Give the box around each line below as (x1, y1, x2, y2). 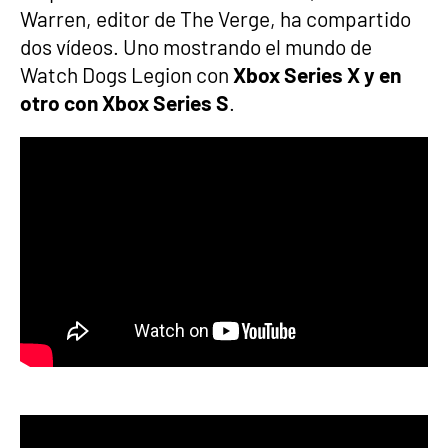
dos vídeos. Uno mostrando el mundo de (20, 34, 372, 59)
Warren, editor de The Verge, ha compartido (20, 6, 411, 31)
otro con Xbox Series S (20, 90, 229, 115)
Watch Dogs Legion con (20, 62, 233, 87)
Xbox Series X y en (233, 62, 401, 87)
